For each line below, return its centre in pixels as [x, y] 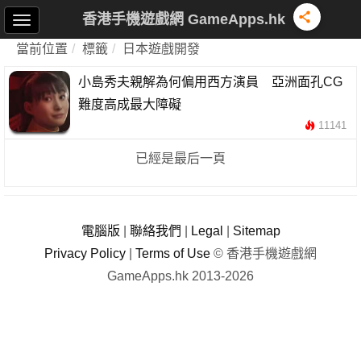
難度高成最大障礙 [130, 104]
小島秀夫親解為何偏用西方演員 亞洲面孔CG [210, 82]
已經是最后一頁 [180, 158]
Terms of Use [173, 253]
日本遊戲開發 [161, 49]
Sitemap [256, 231]
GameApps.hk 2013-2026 [180, 276]
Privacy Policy [85, 253]
